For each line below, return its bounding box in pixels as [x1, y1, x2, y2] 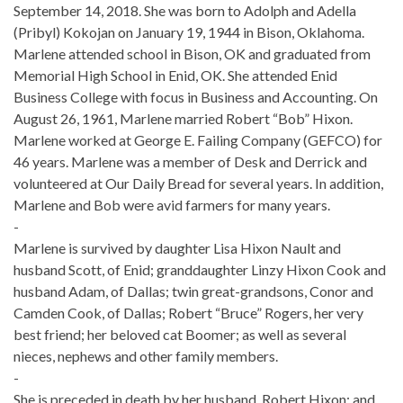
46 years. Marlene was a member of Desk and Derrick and [13, 152, 367, 170]
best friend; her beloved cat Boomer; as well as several [13, 325, 346, 343]
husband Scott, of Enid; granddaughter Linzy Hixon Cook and [13, 260, 386, 278]
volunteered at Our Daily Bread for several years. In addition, [13, 174, 383, 192]
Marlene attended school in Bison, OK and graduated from [13, 44, 371, 62]
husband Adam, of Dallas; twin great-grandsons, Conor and [13, 282, 373, 300]
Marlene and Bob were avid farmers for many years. [13, 195, 330, 213]
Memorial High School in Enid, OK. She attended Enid [13, 66, 337, 84]
